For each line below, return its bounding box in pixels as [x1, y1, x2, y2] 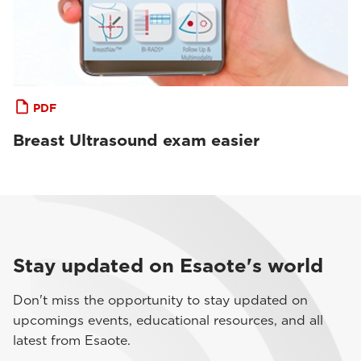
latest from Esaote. [13, 333, 131, 348]
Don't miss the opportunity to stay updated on [13, 293, 308, 308]
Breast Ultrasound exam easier [13, 131, 259, 150]
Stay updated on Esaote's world [13, 254, 323, 277]
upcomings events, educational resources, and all [13, 313, 323, 328]
